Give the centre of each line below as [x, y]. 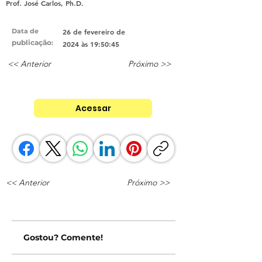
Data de [25, 31]
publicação [32, 43]
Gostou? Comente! [63, 238]
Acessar [93, 108]
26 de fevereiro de [94, 32]
